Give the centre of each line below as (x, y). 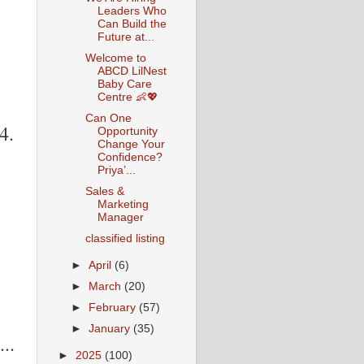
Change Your (131, 144)
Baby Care (124, 84)
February (114, 308)
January (111, 329)
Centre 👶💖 (128, 97)
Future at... (126, 37)
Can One (108, 118)
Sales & (104, 192)
